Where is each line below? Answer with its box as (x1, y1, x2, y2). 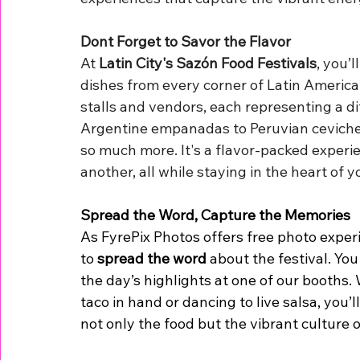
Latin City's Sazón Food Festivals (99, 53, 317, 72)
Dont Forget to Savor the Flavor (80, 31, 291, 51)
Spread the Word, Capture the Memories (80, 205, 350, 224)
